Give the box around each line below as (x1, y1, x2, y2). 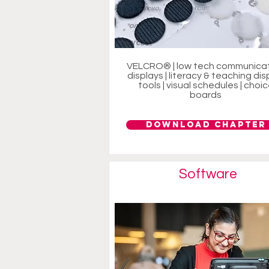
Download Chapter (145, 119, 266, 130)
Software (178, 167, 237, 181)
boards (190, 90, 222, 100)
